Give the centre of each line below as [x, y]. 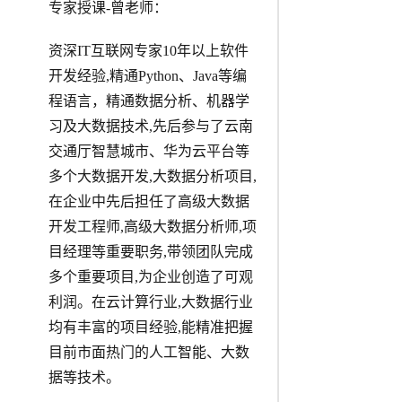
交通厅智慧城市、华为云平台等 [149, 152]
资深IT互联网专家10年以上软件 [148, 51]
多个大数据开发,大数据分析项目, [152, 177]
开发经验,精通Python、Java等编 [147, 76]
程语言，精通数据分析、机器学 [149, 101]
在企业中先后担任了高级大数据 [149, 202]
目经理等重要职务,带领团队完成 [150, 252]
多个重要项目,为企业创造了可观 [150, 277]
